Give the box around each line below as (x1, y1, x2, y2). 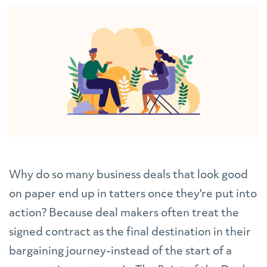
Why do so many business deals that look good (9, 169, 248, 181)
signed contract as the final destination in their (9, 226, 251, 238)
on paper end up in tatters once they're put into (9, 188, 257, 200)
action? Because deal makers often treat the (9, 207, 239, 219)
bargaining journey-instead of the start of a (9, 246, 232, 257)
